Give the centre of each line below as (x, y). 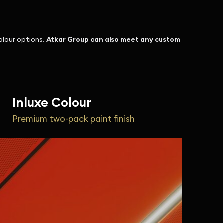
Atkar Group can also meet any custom (113, 39)
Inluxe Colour (52, 102)
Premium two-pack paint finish (73, 119)
